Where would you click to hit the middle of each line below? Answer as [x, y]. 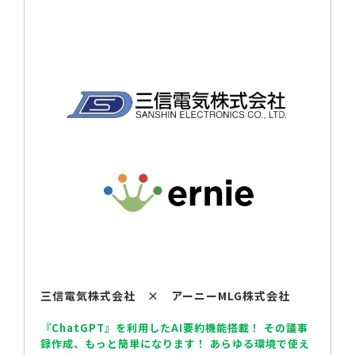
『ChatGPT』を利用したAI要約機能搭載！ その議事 [174, 328]
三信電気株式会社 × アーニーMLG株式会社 [165, 296]
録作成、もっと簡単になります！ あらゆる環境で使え [175, 344]
